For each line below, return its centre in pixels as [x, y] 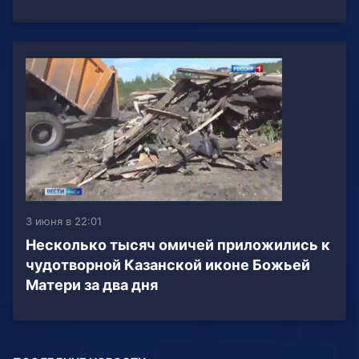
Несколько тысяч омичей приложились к [178, 245]
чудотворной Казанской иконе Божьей [168, 265]
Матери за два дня [92, 285]
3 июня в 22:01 [64, 222]
